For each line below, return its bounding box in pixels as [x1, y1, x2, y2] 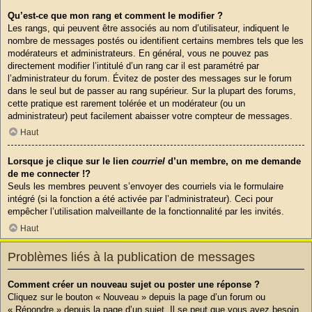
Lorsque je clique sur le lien [8, 156, 132, 167]
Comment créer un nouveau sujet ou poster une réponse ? [8, 279, 260, 290]
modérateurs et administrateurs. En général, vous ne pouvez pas [8, 47, 269, 58]
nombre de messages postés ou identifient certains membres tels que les [8, 35, 304, 46]
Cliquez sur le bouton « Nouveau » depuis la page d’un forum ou [8, 291, 265, 302]
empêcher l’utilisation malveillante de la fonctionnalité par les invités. [8, 206, 284, 217]
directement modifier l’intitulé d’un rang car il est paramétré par [8, 60, 259, 71]
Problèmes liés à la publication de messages [8, 249, 255, 264]
